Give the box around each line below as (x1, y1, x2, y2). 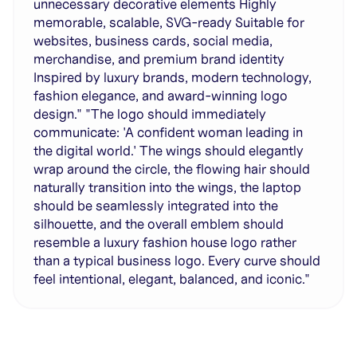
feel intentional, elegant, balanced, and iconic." (33, 270, 310, 288)
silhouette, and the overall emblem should (33, 215, 284, 233)
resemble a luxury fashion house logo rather (33, 233, 296, 251)
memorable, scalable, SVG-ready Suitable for (33, 14, 304, 31)
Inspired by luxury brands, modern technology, (33, 69, 312, 86)
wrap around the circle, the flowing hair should (33, 160, 310, 178)
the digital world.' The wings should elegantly (33, 142, 304, 159)
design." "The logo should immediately (33, 105, 266, 123)
